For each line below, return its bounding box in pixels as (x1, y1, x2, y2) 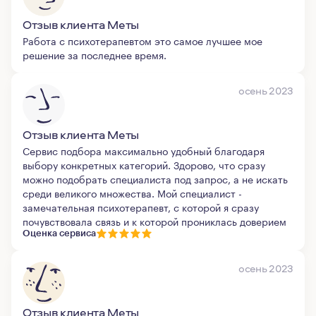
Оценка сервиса (23, 229, 96, 238)
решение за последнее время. (23, 47, 166, 62)
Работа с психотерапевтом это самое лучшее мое (23, 32, 262, 48)
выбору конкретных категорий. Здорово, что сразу (23, 157, 265, 172)
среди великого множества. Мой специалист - (23, 185, 242, 200)
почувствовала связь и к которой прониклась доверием (23, 213, 286, 229)
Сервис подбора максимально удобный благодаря (23, 142, 265, 158)
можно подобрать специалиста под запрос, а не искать (23, 171, 288, 186)
